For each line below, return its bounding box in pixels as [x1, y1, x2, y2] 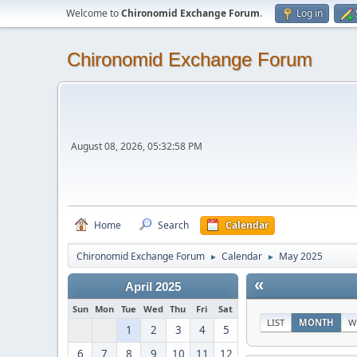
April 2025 [125, 280, 181, 293]
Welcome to [66, 6, 121, 20]
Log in [296, 6, 323, 20]
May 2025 [279, 249, 323, 263]
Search [158, 218, 189, 232]
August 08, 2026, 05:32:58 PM [71, 139, 202, 153]
